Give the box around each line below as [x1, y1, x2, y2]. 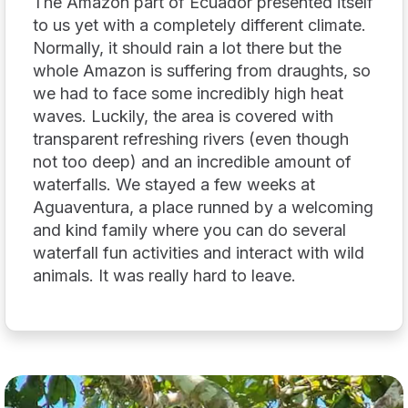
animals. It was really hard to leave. [33, 265, 296, 285]
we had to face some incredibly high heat [33, 83, 343, 103]
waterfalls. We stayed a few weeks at [33, 174, 315, 194]
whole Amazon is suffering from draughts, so [33, 60, 371, 80]
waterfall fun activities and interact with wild [33, 242, 364, 262]
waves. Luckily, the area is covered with [33, 106, 333, 126]
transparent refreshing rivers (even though [33, 128, 349, 148]
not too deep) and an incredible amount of [33, 151, 352, 171]
